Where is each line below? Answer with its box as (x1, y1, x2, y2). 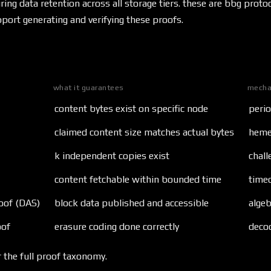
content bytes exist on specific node (54, 103, 208, 115)
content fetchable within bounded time (54, 174, 221, 186)
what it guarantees (53, 83, 124, 93)
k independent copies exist (54, 150, 169, 162)
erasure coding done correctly (54, 221, 179, 233)
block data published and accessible (54, 197, 209, 209)
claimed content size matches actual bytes (54, 126, 234, 139)
